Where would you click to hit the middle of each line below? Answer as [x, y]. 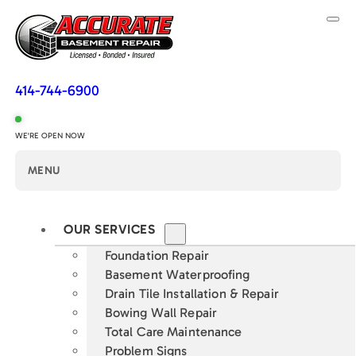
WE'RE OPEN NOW [50, 135]
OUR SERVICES [110, 230]
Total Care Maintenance [173, 332]
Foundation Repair [157, 256]
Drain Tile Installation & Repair [192, 294]
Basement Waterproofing [177, 275]
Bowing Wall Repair [161, 313]
